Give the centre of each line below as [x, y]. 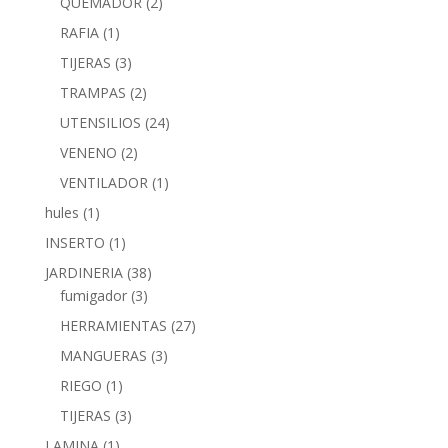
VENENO [88, 152]
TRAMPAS [92, 92]
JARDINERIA [83, 272]
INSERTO [74, 242]
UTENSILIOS [100, 122]
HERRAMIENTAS [113, 325]
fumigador [93, 295]
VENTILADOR [103, 182]
